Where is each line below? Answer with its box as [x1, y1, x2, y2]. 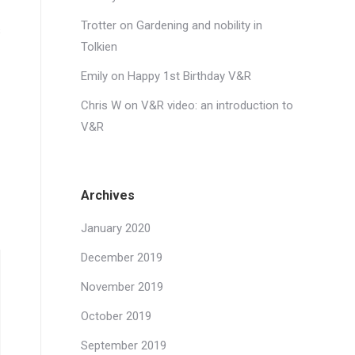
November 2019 [81, 280, 163, 294]
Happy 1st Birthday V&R [128, 69, 251, 83]
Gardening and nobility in [136, 18, 262, 32]
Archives [81, 188, 135, 203]
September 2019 [81, 338, 166, 353]
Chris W [81, 98, 121, 113]
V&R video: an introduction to [141, 98, 293, 113]
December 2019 [81, 250, 162, 265]
